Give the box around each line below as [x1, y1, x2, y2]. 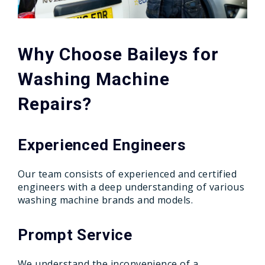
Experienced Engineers [18, 136, 186, 154]
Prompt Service [18, 226, 132, 244]
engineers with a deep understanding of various [18, 180, 245, 193]
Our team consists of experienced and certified [18, 167, 237, 180]
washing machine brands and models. [18, 193, 193, 206]
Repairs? [18, 93, 92, 114]
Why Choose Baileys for [18, 44, 219, 64]
